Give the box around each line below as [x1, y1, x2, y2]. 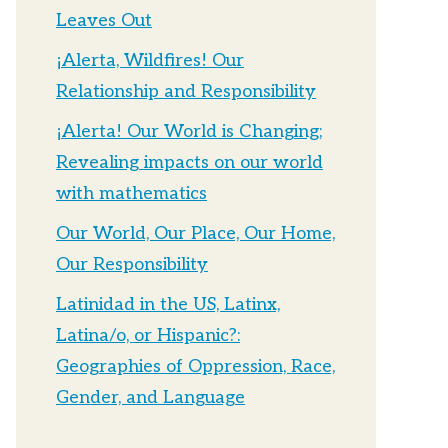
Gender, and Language [56, 387, 245, 409]
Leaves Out [56, 10, 152, 32]
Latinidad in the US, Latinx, [56, 294, 280, 316]
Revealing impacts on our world [56, 152, 323, 174]
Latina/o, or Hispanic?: [56, 325, 240, 347]
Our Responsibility [56, 254, 208, 276]
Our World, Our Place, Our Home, [56, 223, 335, 245]
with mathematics [56, 183, 207, 205]
